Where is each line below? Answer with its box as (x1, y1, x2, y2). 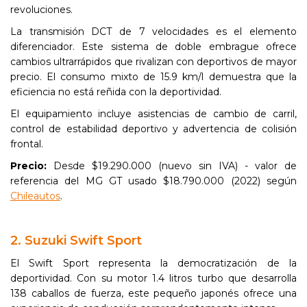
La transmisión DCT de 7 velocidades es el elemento (10, 25, 297, 38)
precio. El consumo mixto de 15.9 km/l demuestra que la (10, 71, 297, 83)
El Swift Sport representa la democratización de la (10, 257, 297, 269)
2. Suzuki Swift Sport (10, 232, 142, 248)
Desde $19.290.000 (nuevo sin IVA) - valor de (47, 160, 297, 172)
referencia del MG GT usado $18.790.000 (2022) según (10, 175, 297, 187)
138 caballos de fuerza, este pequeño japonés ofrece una (10, 287, 297, 299)
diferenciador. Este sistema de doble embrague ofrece (10, 40, 297, 53)
